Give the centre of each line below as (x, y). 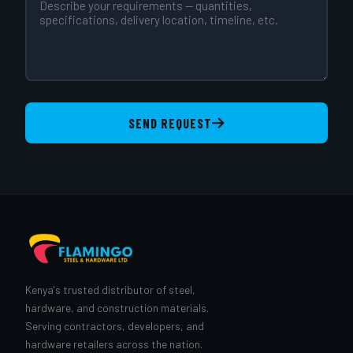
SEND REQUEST (170, 123)
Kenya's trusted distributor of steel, (110, 290)
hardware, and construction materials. (117, 308)
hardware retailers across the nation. (114, 344)
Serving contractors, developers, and (115, 326)
